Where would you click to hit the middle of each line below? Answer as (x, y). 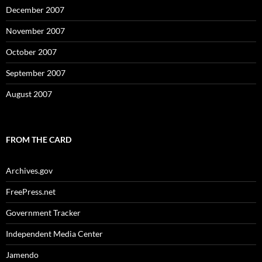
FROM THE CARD (39, 139)
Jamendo (22, 255)
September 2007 (36, 73)
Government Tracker (43, 213)
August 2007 (29, 94)
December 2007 (35, 10)
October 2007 (31, 52)
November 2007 (35, 31)
